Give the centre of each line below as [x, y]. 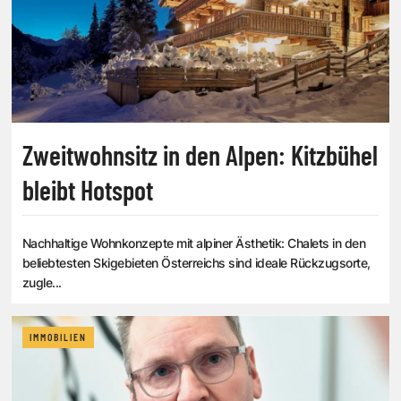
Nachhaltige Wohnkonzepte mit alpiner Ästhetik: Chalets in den [194, 243]
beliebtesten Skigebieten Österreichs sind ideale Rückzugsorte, [196, 262]
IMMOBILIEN [58, 337]
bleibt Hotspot [88, 189]
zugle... [42, 282]
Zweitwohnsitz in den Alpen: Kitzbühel [200, 154]
